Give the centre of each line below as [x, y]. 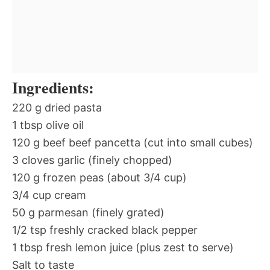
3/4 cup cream [49, 195]
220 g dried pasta [57, 108]
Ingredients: [53, 88]
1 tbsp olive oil [48, 125]
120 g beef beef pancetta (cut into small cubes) [133, 143]
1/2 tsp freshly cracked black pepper [105, 230]
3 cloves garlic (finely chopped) [92, 160]
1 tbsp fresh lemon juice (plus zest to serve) [123, 248]
